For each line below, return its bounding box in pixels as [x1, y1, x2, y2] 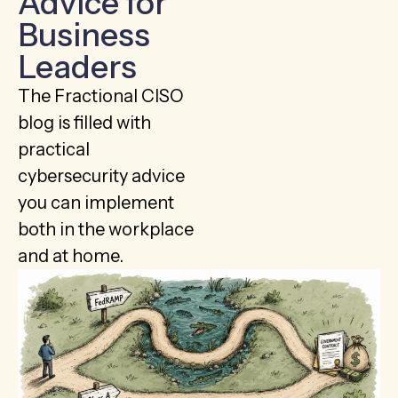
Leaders [18, 46, 137, 86]
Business [18, 14, 150, 54]
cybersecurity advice [18, 164, 185, 187]
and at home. [18, 244, 123, 267]
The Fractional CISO [18, 84, 184, 107]
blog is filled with [18, 111, 151, 133]
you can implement [18, 191, 174, 213]
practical [18, 138, 90, 160]
